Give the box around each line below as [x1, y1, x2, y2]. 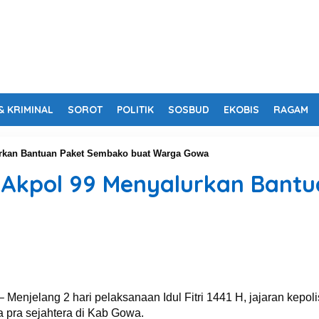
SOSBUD [168, 103, 209, 116]
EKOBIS [224, 103, 259, 116]
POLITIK [117, 103, 154, 116]
